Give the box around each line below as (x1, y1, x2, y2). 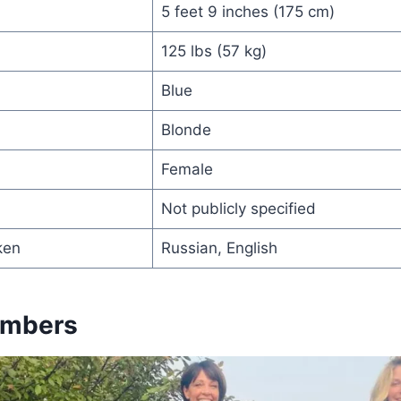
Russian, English (160, 238, 277, 257)
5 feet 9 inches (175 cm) (160, 2, 335, 21)
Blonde (160, 120, 211, 139)
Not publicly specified (160, 199, 316, 218)
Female (160, 159, 213, 178)
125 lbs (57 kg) (160, 41, 267, 60)
